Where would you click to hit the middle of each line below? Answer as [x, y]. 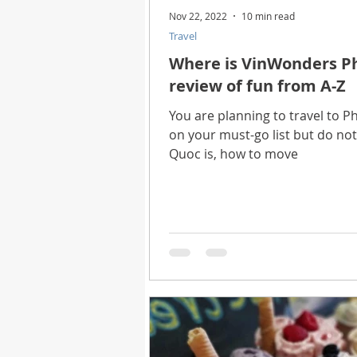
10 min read [268, 16]
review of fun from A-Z [257, 85]
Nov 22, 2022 [198, 16]
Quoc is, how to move [233, 153]
